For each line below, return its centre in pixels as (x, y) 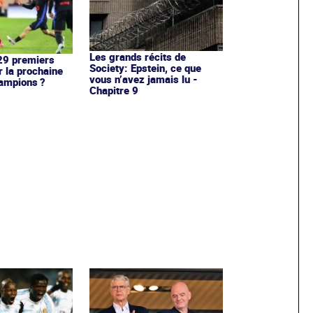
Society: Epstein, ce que (145, 68)
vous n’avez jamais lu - (143, 79)
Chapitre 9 (114, 90)
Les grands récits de (137, 57)
